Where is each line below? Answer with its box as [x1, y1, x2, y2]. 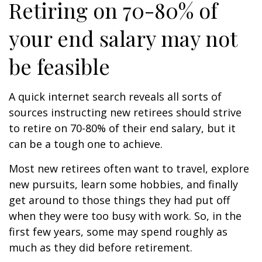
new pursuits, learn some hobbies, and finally [9, 177, 238, 191]
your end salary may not [9, 24, 237, 52]
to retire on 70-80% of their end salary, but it [9, 121, 236, 135]
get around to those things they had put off [9, 193, 230, 207]
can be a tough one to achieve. [9, 137, 163, 151]
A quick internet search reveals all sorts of [9, 89, 222, 104]
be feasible [9, 52, 110, 80]
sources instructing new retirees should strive [9, 105, 242, 119]
